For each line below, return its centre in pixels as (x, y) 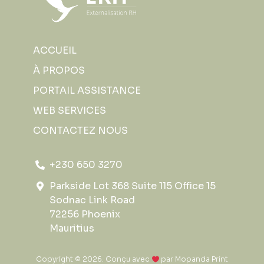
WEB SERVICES (70, 111)
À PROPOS (59, 71)
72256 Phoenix (85, 214)
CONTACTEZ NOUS (80, 131)
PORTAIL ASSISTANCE (87, 91)
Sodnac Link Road (92, 200)
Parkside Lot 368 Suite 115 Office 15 (133, 186)
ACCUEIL (55, 51)
